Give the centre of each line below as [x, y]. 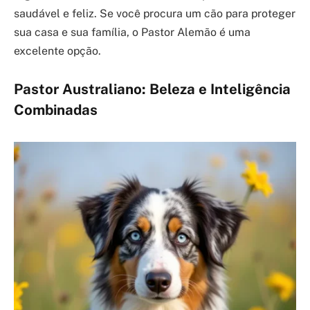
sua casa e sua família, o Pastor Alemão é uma [132, 32]
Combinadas [56, 110]
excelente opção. [57, 51]
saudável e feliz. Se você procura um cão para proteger [155, 13]
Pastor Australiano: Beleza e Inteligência [152, 90]
